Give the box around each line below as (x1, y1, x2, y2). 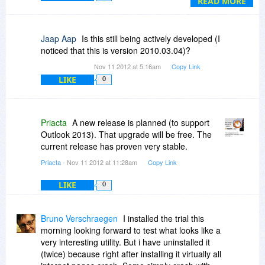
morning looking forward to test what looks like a (41, 224, 221, 236)
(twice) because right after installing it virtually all (41, 247, 221, 260)
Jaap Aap (41, 32, 76, 44)
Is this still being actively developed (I (82, 32, 220, 44)
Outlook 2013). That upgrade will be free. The (41, 128, 212, 140)
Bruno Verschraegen (41, 212, 118, 224)
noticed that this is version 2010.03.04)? (41, 44, 190, 56)
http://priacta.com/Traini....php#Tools (60, 5, 197, 17)
